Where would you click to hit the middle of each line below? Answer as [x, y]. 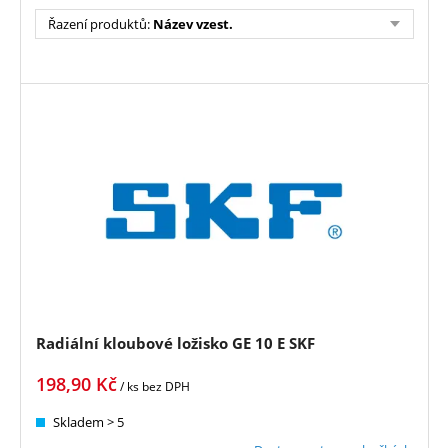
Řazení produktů [97, 24]
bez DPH [166, 386]
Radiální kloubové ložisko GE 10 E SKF [175, 342]
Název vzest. [193, 24]
